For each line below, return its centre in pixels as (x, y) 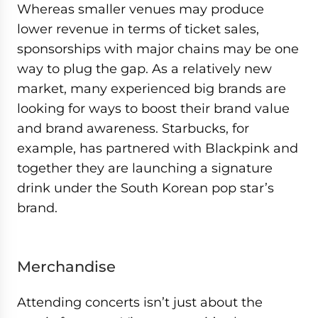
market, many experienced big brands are (152, 88)
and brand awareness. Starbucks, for (133, 128)
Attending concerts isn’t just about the (140, 302)
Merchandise (66, 267)
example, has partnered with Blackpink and (158, 148)
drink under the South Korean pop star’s (146, 188)
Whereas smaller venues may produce (141, 9)
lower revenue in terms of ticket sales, (138, 29)
